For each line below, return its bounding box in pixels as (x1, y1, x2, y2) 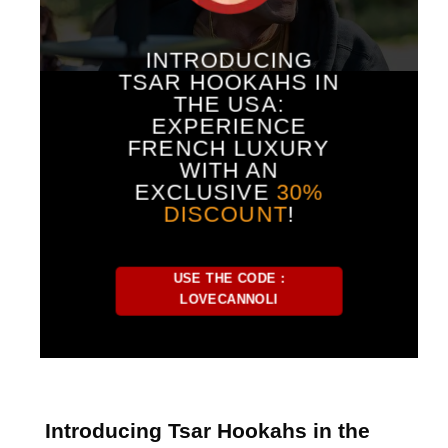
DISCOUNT (163, 201, 288, 227)
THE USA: (173, 91, 285, 117)
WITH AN (179, 157, 279, 183)
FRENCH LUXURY (127, 135, 331, 161)
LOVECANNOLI (179, 291, 279, 307)
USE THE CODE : (173, 270, 285, 286)
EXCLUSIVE (134, 179, 277, 205)
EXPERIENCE (151, 113, 307, 139)
